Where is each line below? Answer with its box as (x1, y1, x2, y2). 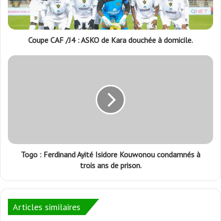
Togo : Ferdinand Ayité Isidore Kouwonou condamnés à (21, 149, 200, 159)
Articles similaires (13, 201, 80, 213)
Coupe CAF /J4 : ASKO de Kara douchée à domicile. (28, 35, 193, 45)
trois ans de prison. (79, 160, 142, 170)
